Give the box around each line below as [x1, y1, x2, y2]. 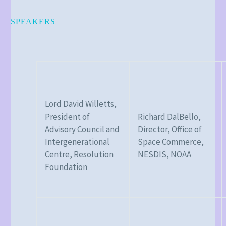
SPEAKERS [11, 17, 55, 26]
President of [45, 110, 90, 122]
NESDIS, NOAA [138, 148, 191, 160]
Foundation [45, 161, 87, 173]
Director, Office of [138, 123, 202, 135]
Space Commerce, [138, 136, 204, 147]
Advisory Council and [45, 123, 120, 135]
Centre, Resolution [45, 148, 114, 160]
